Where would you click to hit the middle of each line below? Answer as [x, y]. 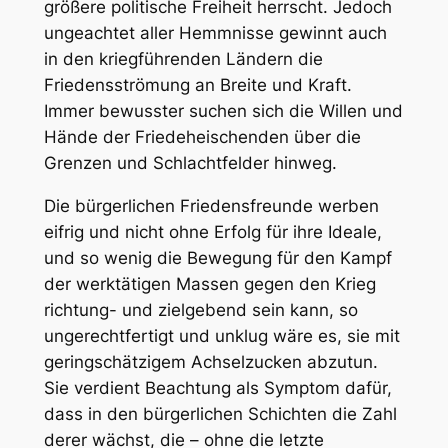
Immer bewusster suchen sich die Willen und [223, 111]
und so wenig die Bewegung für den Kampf [217, 258]
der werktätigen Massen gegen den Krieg [209, 284]
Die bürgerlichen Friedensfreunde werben [211, 206]
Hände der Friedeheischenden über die [202, 137]
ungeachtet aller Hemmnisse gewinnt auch [215, 33]
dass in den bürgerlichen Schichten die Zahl [220, 414]
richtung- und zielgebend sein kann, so [200, 310]
